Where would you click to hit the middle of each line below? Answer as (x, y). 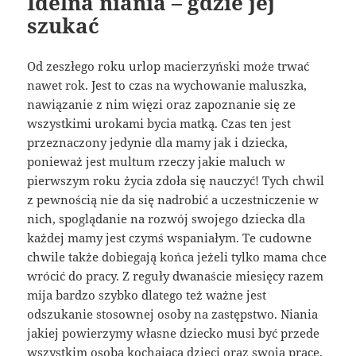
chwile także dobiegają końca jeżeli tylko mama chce (177, 257)
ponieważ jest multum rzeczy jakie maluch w (157, 162)
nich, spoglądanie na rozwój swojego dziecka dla (166, 219)
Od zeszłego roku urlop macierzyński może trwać (168, 66)
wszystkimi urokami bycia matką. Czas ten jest (159, 124)
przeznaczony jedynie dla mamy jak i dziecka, (158, 143)
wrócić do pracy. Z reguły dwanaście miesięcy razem (176, 276)
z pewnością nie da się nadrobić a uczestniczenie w (173, 200)
